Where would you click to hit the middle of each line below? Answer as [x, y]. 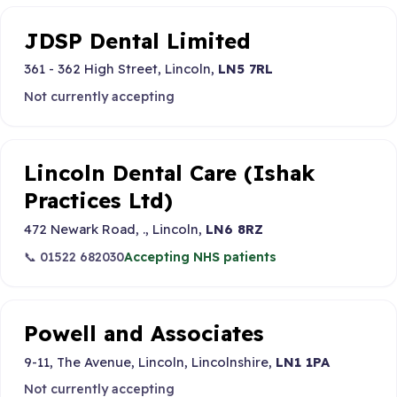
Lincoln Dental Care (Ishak [169, 173]
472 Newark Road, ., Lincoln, [114, 229]
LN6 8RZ [234, 229]
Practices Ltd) [98, 201]
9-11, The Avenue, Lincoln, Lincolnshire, [149, 362]
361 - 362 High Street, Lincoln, [121, 69]
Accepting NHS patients [200, 257]
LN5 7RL [245, 69]
